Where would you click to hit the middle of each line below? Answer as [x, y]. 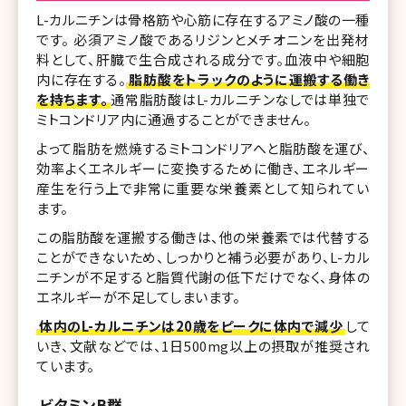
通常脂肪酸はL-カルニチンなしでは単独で [240, 99]
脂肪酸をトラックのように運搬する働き [250, 79]
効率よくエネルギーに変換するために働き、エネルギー [203, 168]
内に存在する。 [82, 79]
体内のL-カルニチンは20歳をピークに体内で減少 [191, 325]
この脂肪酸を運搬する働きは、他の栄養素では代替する [203, 237]
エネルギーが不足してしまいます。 [138, 296]
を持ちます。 [72, 99]
